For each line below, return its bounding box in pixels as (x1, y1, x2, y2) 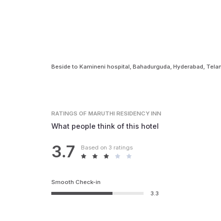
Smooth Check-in (51, 178, 101, 185)
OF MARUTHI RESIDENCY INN (79, 110, 162, 117)
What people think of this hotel (51, 121, 159, 130)
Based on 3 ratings (80, 144, 133, 151)
